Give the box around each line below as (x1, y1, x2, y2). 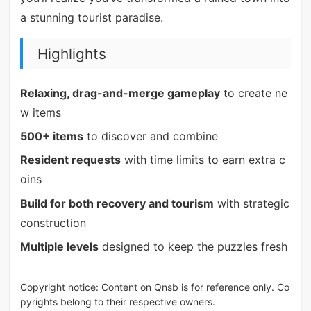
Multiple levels (19, 239, 99, 254)
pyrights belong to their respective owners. (19, 295, 215, 308)
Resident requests (19, 153, 121, 167)
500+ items (19, 129, 83, 144)
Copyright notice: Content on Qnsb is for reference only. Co (19, 280, 289, 293)
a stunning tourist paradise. (19, 10, 163, 25)
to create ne (219, 85, 287, 100)
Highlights (37, 44, 106, 62)
